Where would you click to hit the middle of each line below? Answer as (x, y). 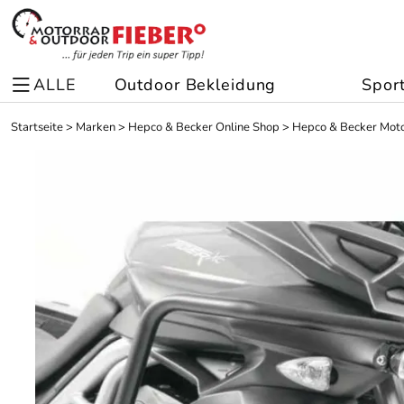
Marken (96, 127)
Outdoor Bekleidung (195, 85)
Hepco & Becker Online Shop (204, 127)
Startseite (37, 127)
